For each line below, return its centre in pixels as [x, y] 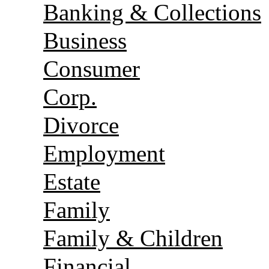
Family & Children [133, 238]
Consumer [92, 68]
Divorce [81, 125]
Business [85, 40]
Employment [104, 153]
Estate [72, 181]
